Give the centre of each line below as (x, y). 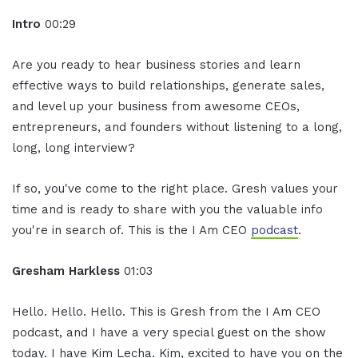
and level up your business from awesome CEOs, (156, 107)
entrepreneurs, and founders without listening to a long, (177, 127)
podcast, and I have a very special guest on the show (169, 333)
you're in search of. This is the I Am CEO (131, 231)
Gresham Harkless (68, 271)
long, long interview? (74, 148)
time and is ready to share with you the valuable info (167, 210)
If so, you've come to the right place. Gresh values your (175, 189)
